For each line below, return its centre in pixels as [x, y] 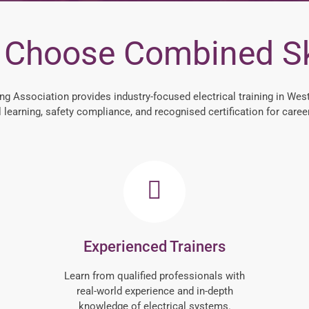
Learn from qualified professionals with [154, 276]
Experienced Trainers [154, 247]
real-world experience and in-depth [154, 291]
